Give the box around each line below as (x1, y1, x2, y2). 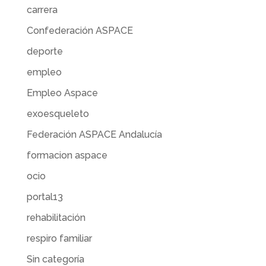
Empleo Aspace (26, 87, 98, 99)
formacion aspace (26, 149, 107, 161)
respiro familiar (26, 232, 92, 244)
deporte (26, 45, 63, 57)
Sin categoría (26, 253, 84, 265)
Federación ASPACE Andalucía (26, 128, 162, 140)
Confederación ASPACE (26, 24, 133, 36)
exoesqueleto (26, 107, 89, 119)
